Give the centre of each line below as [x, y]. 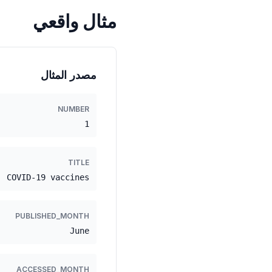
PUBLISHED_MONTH [52, 216]
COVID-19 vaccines [48, 177]
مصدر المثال [69, 75]
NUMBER [73, 109]
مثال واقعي [75, 21]
